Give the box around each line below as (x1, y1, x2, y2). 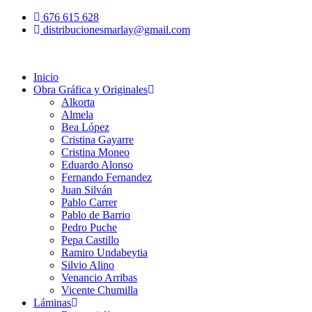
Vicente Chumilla (61, 284, 138, 296)
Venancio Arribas (61, 272, 137, 283)
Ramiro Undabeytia (61, 247, 148, 258)
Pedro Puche (61, 221, 117, 233)
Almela (61, 109, 93, 120)
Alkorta (61, 96, 95, 108)
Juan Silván (61, 184, 112, 196)
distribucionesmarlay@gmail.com (43, 24, 190, 36)
